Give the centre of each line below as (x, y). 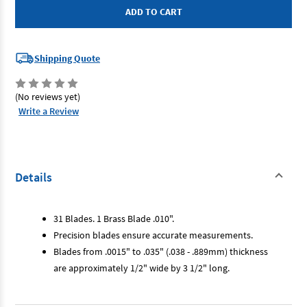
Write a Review (48, 111)
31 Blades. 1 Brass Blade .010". (114, 218)
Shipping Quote (67, 59)
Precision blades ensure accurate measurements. (153, 235)
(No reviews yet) (48, 97)
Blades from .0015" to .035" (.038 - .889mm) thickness (161, 251)
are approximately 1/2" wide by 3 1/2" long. (142, 268)
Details (34, 177)
